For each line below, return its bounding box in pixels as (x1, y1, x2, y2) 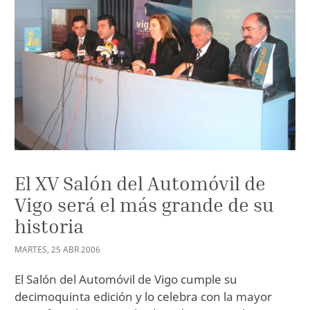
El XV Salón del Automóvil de (15, 171, 266, 194)
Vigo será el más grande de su (15, 192, 274, 216)
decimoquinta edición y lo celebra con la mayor (15, 289, 272, 305)
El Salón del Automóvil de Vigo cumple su (15, 271, 237, 288)
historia (15, 214, 84, 237)
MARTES (15, 244, 47, 256)
